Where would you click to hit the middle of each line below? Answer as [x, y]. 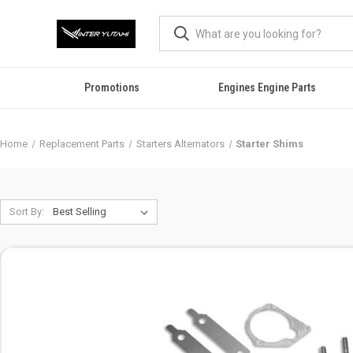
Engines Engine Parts [268, 87]
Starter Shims [270, 144]
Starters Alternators [180, 144]
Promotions [112, 87]
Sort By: [26, 212]
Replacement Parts [82, 144]
